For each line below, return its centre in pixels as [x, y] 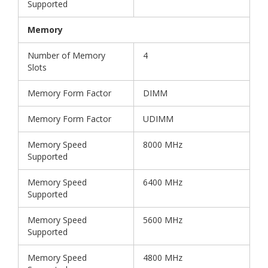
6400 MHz [163, 182]
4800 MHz [163, 258]
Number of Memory [66, 56]
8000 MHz [163, 145]
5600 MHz [163, 220]
